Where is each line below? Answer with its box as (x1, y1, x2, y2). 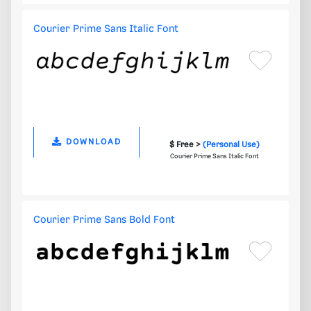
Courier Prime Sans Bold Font (33, 215, 175, 226)
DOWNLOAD (62, 137, 121, 147)
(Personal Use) (202, 140, 260, 150)
